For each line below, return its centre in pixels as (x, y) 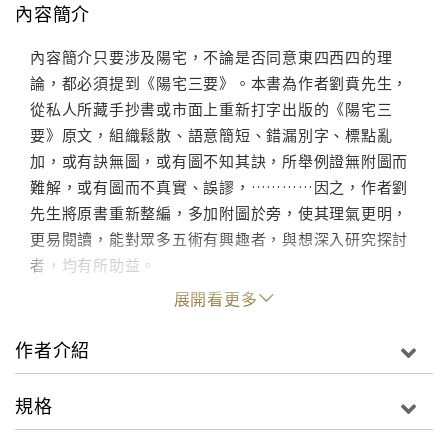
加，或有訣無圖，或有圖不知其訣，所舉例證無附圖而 (219, 161)
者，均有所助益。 (93, 265)
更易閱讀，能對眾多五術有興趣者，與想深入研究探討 (219, 239)
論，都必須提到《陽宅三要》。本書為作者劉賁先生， (219, 83)
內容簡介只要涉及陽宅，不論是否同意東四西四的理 (211, 57)
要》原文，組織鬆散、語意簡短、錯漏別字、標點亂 (211, 135)
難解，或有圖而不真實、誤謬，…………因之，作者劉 (219, 187)
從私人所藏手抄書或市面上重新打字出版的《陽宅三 (211, 109)
